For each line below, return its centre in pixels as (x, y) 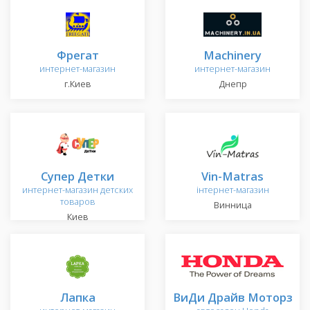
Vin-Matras (232, 176)
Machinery (232, 55)
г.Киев (77, 84)
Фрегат (77, 55)
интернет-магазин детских (77, 190)
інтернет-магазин (232, 190)
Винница (232, 206)
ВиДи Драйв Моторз (232, 298)
